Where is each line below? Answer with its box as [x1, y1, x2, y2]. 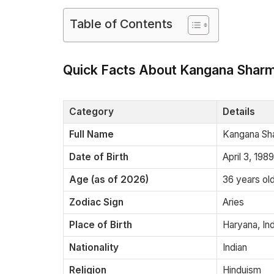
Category [69, 106, 114, 118]
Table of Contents [70, 17, 172, 32]
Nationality [69, 242, 119, 254]
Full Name [69, 128, 114, 141]
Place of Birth [69, 219, 132, 231]
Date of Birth [69, 151, 128, 163]
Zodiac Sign [69, 196, 124, 209]
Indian [223, 242, 247, 254]
